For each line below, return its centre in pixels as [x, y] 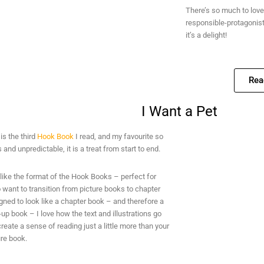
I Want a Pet [180, 111]
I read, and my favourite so [118, 136]
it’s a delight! [206, 35]
